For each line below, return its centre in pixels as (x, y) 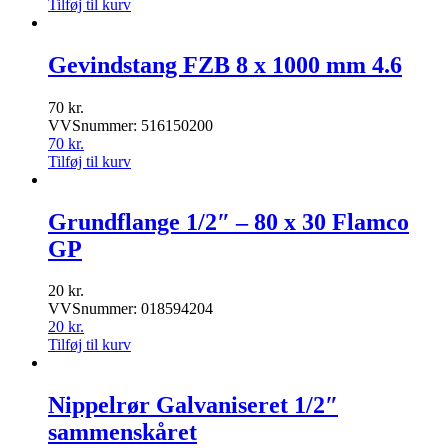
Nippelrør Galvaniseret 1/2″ (193, 405)
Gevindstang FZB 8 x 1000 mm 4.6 (225, 64)
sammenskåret (122, 432)
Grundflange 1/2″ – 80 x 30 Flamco (228, 221)
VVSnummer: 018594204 (130, 309)
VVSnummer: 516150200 (130, 125)
